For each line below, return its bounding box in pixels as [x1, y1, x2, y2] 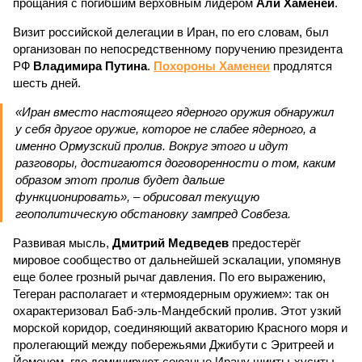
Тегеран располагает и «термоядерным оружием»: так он [13, 287, 329, 301]
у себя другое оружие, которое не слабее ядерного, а [15, 122, 316, 136]
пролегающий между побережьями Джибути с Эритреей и [13, 338, 334, 351]
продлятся [270, 59, 332, 73]
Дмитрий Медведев [112, 236, 229, 250]
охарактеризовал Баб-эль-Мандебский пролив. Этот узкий [13, 304, 341, 318]
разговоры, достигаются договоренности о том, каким [15, 156, 335, 170]
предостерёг [229, 236, 301, 250]
